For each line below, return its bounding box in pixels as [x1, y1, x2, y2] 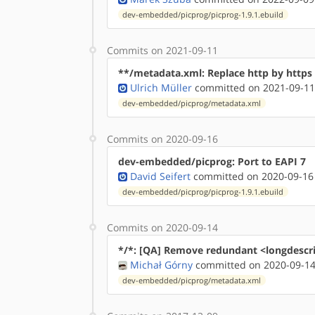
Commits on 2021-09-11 [107, 43, 218, 57]
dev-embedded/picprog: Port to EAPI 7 [118, 154, 306, 168]
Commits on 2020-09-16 [107, 131, 218, 146]
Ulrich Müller [130, 80, 192, 94]
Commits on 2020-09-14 [107, 220, 218, 234]
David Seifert [130, 169, 191, 183]
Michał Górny [130, 257, 193, 271]
